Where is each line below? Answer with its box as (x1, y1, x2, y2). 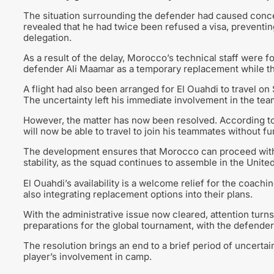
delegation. (23, 31, 72, 43)
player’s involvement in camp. (23, 250, 152, 262)
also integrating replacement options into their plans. (23, 188, 253, 200)
